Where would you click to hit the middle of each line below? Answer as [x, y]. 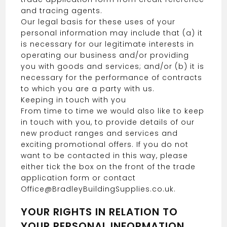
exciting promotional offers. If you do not [105, 144]
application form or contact [79, 178]
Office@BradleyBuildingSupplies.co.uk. [99, 189]
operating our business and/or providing [105, 55]
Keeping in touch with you [74, 100]
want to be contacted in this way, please [105, 156]
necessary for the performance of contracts [112, 78]
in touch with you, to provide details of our [108, 122]
